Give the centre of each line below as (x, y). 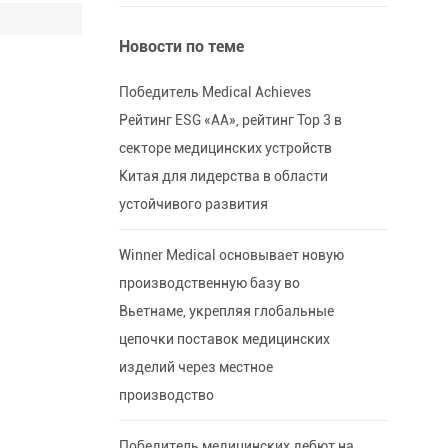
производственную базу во (209, 283)
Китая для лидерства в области (223, 176)
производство (166, 395)
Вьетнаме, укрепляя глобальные (226, 311)
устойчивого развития (193, 204)
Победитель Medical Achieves (214, 92)
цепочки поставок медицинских (224, 339)
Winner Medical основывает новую (231, 255)
